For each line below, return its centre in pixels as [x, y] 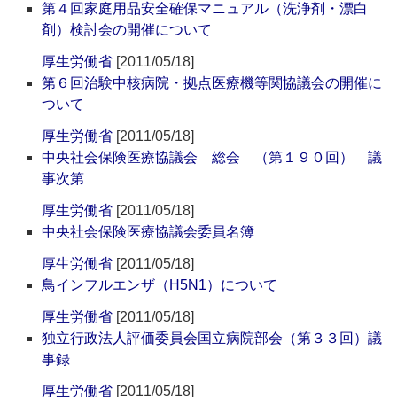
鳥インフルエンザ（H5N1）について [160, 285]
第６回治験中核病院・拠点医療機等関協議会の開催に [212, 83]
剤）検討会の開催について [127, 30]
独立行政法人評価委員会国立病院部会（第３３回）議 [212, 339]
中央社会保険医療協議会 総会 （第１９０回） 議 [212, 158]
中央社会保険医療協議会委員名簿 [148, 232]
